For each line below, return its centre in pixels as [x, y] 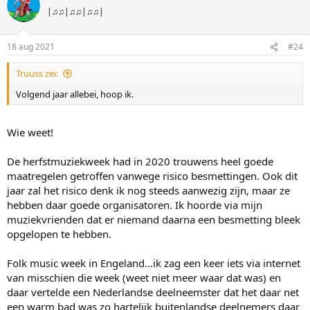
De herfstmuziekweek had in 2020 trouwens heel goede [140, 161]
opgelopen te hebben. [59, 234]
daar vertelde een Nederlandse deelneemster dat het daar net [153, 292]
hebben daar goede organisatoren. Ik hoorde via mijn [135, 204]
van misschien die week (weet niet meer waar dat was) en [144, 277]
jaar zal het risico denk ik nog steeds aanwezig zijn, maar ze [148, 190]
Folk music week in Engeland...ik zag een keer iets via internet [154, 263]
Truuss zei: [37, 73]
